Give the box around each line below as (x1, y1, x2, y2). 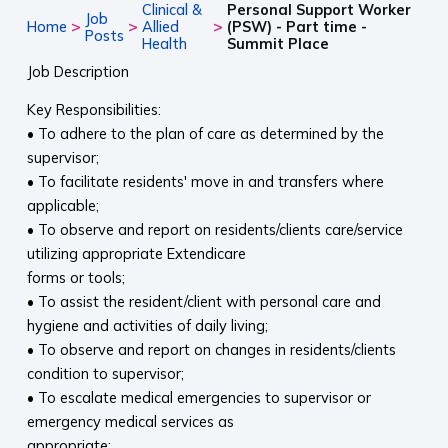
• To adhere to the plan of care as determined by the (26, 124, 384, 144)
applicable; (26, 196, 99, 216)
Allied (141, 17, 179, 37)
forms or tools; (26, 268, 125, 288)
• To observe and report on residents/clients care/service (26, 220, 403, 240)
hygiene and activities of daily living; (26, 316, 268, 336)
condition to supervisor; (26, 364, 184, 384)
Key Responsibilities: (26, 100, 161, 120)
